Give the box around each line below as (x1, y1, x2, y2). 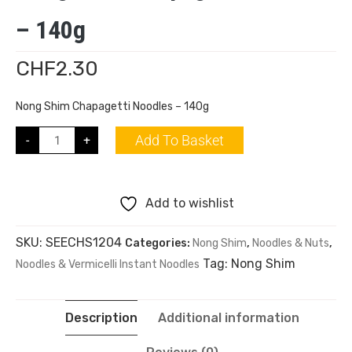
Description (65, 310, 137, 325)
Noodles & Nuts (252, 236, 329, 250)
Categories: (125, 236, 192, 250)
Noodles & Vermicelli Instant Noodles (16, 258, 200, 271)
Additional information (158, 310, 299, 325)
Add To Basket (135, 131, 224, 148)
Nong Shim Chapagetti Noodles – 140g (16, 100, 209, 113)
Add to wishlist (145, 196, 234, 211)
